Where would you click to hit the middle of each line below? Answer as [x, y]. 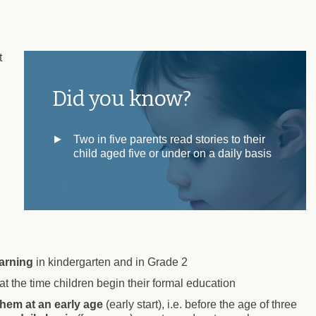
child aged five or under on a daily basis [172, 153]
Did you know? [122, 98]
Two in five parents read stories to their [169, 139]
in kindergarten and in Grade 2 [110, 262]
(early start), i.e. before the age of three [200, 304]
